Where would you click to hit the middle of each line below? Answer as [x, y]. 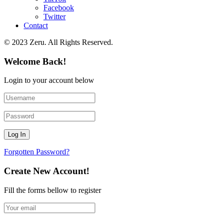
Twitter [55, 16]
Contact [36, 25]
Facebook [59, 7]
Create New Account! [47, 171]
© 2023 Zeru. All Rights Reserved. [58, 42]
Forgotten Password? [37, 152]
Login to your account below [49, 80]
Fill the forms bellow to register [53, 190]
